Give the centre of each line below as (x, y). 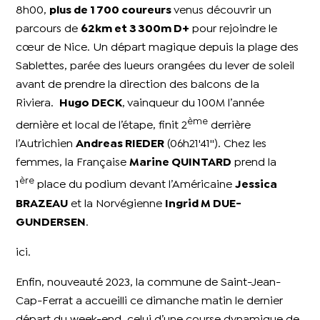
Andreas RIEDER (120, 144)
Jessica (256, 185)
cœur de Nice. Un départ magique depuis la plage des (157, 47)
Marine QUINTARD (181, 163)
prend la (254, 163)
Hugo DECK (91, 103)
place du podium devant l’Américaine (135, 185)
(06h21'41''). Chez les (216, 144)
